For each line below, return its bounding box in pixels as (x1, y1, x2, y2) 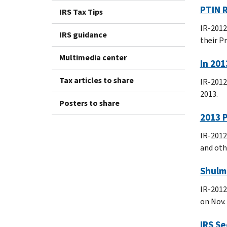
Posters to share (59, 97, 120, 108)
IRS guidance (59, 29, 107, 40)
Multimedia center (59, 52, 127, 63)
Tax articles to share (59, 74, 134, 86)
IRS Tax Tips (59, 6, 103, 17)
